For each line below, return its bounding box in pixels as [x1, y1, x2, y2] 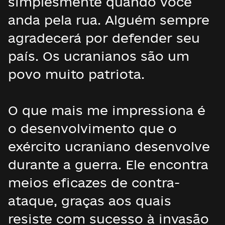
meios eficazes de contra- [8, 175, 180, 190]
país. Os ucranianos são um [8, 49, 189, 63]
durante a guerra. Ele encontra [8, 157, 208, 172]
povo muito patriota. [8, 67, 145, 81]
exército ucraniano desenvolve [8, 139, 210, 154]
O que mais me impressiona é [8, 103, 205, 118]
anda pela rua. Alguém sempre [8, 13, 209, 27]
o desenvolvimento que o [8, 121, 177, 136]
